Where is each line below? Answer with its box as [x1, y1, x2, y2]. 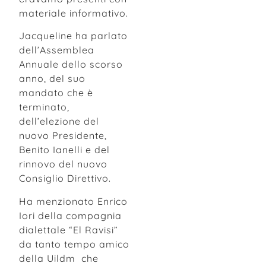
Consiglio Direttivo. [19, 172, 111, 185]
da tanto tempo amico [19, 237, 129, 250]
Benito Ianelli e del [19, 144, 110, 156]
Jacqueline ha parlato [19, 30, 128, 42]
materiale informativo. [19, 7, 128, 19]
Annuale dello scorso [19, 58, 123, 71]
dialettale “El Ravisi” [19, 223, 118, 236]
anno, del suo [19, 72, 85, 85]
